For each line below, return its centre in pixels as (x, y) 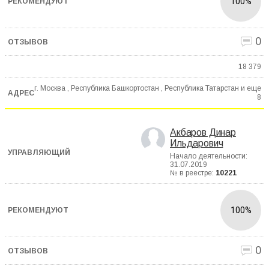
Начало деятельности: (209, 156)
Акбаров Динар (203, 133)
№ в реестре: (193, 173)
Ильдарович (197, 144)
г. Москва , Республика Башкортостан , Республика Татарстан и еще (148, 89)
